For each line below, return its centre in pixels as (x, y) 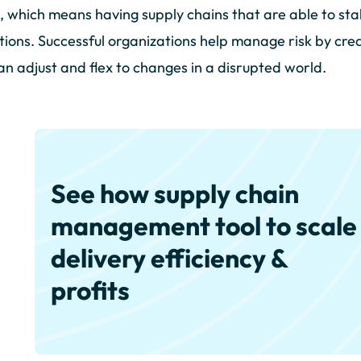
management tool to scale (204, 226)
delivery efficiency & (170, 258)
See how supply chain (175, 194)
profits (91, 290)
